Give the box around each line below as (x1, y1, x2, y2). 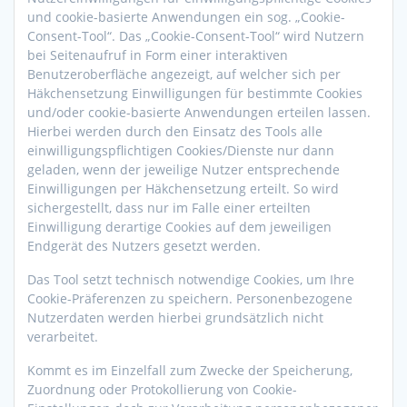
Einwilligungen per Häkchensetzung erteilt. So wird (27, 180, 339, 198)
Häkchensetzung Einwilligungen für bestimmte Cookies (27, 84, 362, 103)
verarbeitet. (27, 328, 98, 346)
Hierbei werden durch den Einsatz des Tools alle (27, 123, 323, 141)
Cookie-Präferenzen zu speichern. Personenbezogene (27, 290, 352, 308)
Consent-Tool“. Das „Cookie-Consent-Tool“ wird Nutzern (27, 27, 364, 45)
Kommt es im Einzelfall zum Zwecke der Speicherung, (27, 362, 352, 380)
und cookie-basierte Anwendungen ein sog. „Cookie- (27, 8, 345, 26)
